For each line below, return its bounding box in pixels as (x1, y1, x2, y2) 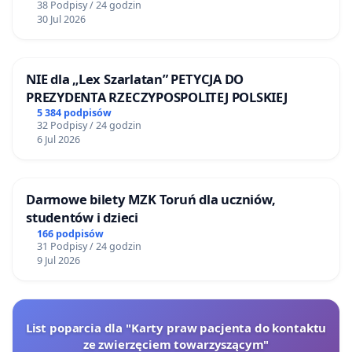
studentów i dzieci (26, 208, 138, 227)
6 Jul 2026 (36, 133, 80, 147)
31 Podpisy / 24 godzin (36, 240, 141, 254)
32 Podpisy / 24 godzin (36, 119, 141, 133)
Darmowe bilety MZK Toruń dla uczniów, (26, 190, 276, 209)
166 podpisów (36, 227, 104, 241)
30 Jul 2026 (36, 12, 86, 26)
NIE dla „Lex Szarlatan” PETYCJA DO (26, 69, 244, 88)
